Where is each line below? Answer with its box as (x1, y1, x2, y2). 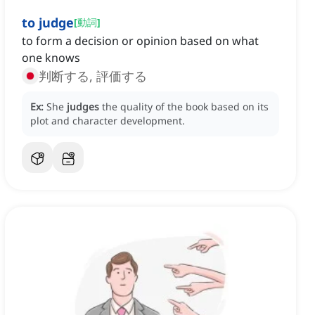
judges (67, 100, 99, 114)
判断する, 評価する (39, 67, 147, 85)
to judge (22, 14, 74, 32)
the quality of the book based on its (102, 100, 269, 114)
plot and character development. (30, 114, 185, 128)
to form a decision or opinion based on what (22, 33, 259, 49)
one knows (22, 50, 80, 66)
